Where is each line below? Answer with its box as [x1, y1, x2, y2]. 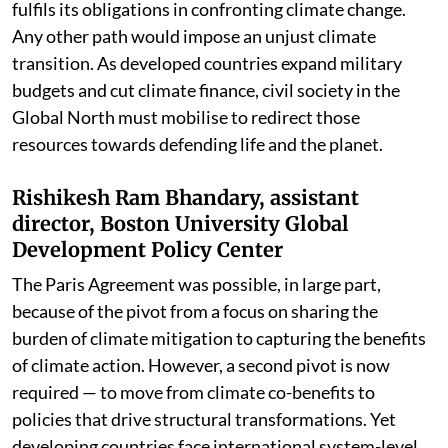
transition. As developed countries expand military [12, 51, 402, 74]
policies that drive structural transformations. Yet [12, 407, 396, 430]
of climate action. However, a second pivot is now [12, 353, 390, 376]
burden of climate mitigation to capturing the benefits [12, 326, 426, 349]
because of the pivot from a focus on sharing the [12, 299, 378, 322]
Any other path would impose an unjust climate [12, 24, 376, 47]
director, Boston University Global [12, 210, 349, 236]
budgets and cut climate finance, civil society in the [12, 78, 400, 101]
